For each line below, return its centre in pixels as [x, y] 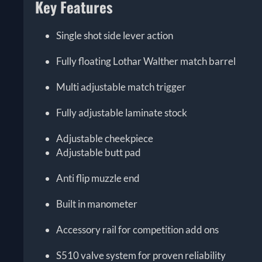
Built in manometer [97, 204]
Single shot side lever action [115, 36]
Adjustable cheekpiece [105, 139]
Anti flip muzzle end [98, 178]
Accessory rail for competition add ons [138, 230]
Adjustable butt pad [99, 153]
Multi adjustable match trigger [121, 87]
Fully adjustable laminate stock [122, 113]
